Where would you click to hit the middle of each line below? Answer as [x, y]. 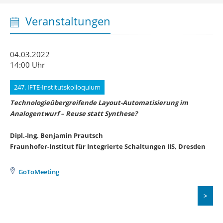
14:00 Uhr [27, 65]
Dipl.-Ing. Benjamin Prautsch [56, 135]
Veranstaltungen [68, 21]
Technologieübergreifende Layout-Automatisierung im [99, 103]
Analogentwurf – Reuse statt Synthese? [74, 113]
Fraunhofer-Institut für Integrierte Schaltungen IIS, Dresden [108, 146]
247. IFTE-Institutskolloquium [57, 87]
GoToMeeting [39, 172]
